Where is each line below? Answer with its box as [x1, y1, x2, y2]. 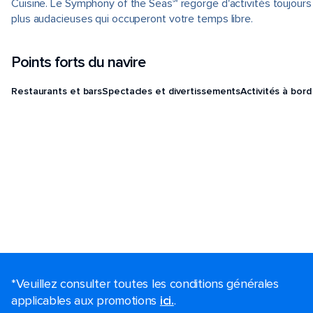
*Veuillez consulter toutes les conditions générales [11, 276, 279, 291]
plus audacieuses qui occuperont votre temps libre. [11, 12, 253, 26]
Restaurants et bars [11, 85, 103, 97]
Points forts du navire [11, 53, 145, 72]
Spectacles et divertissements [102, 85, 241, 97]
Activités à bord [240, 85, 312, 97]
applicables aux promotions [11, 293, 160, 308]
